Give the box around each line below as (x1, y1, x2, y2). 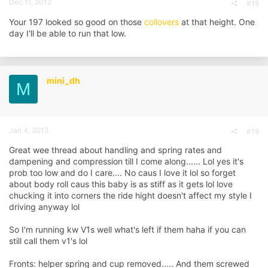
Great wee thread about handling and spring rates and (9, 145, 222, 156)
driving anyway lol (9, 202, 80, 212)
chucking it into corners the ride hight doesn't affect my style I (9, 190, 252, 201)
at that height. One (179, 17, 255, 28)
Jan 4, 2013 (9, 126, 49, 135)
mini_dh (47, 75, 80, 86)
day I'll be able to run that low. (9, 28, 126, 39)
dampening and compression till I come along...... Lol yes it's (9, 156, 243, 167)
